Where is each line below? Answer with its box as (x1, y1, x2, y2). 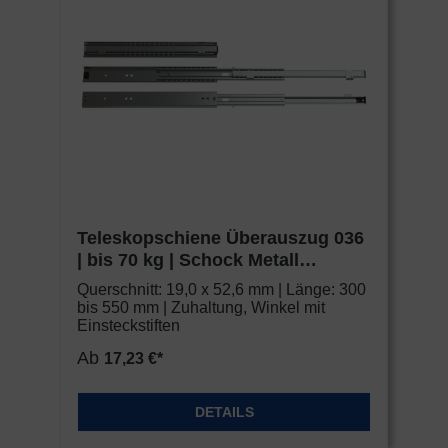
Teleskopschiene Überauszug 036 (77, 228, 364, 249)
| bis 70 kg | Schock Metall (77, 250, 299, 271)
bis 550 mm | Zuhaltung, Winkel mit (77, 299, 325, 317)
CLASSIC (77, 272, 156, 293)
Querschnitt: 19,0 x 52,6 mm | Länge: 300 (77, 281, 366, 299)
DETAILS (194, 404, 254, 421)
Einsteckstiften (77, 317, 180, 335)
